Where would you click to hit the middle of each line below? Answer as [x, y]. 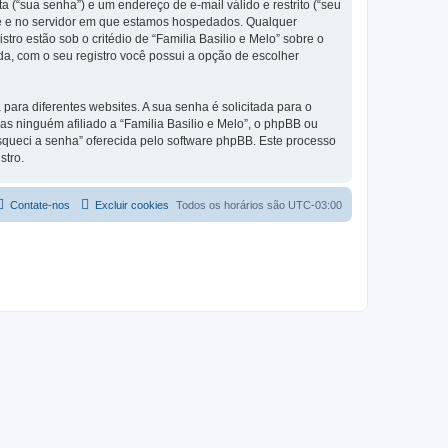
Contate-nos [40, 204]
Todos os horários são [232, 204]
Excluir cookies [132, 204]
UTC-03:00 [315, 204]
